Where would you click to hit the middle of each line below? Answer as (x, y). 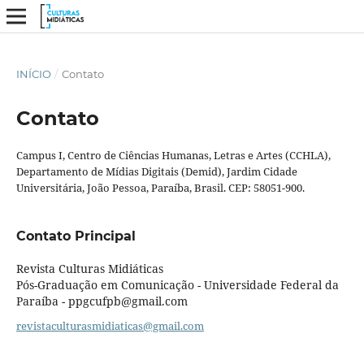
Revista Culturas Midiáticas (89, 268)
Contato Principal (76, 236)
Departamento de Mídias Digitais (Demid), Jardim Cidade (156, 171)
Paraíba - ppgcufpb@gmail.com (102, 301)
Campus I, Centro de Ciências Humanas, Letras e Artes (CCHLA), (173, 155)
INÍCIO (33, 74)
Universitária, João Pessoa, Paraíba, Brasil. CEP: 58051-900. (160, 187)
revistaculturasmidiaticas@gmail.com (110, 325)
